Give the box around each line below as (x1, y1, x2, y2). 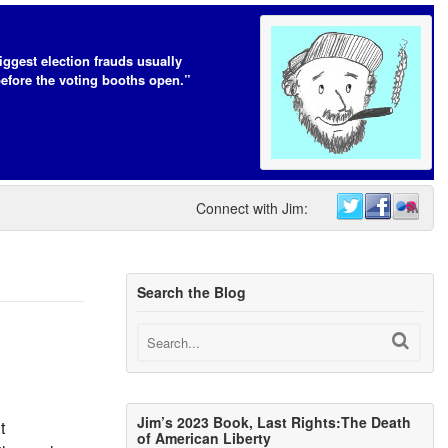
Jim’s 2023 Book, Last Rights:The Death (137, 412, 412, 433)
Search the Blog (137, 282, 247, 302)
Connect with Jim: (196, 198, 308, 218)
